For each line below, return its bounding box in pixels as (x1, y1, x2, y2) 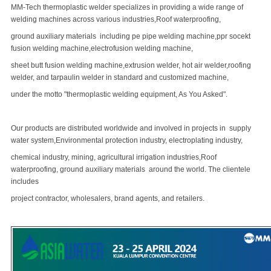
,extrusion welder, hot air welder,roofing (123, 61, 251, 70)
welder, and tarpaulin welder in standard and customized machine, (11, 73, 230, 82)
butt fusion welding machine (31, 61, 123, 70)
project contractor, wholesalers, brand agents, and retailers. (11, 194, 204, 203)
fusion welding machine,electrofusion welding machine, (11, 44, 193, 53)
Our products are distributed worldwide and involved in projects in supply (11, 124, 251, 132)
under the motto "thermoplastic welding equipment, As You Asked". (11, 90, 227, 99)
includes (11, 177, 41, 186)
